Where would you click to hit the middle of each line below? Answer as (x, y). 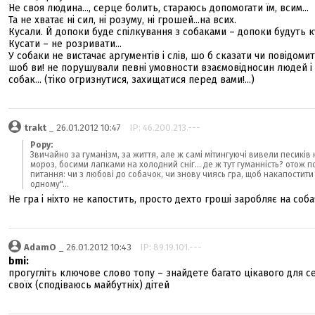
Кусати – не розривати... (65, 44)
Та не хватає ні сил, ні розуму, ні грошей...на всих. (122, 20)
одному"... (50, 184)
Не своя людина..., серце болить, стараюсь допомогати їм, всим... (159, 8)
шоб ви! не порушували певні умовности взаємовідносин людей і (160, 68)
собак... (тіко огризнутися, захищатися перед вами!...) (131, 80)
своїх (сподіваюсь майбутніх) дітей (89, 285)
